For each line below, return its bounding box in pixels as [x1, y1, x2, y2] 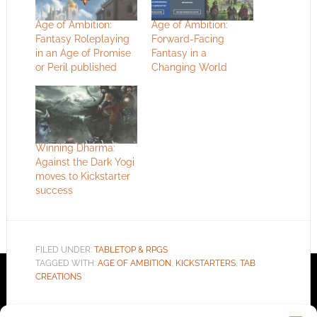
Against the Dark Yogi [35, 156, 134, 168]
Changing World [151, 62, 227, 74]
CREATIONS [35, 272, 81, 282]
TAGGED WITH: [35, 258, 98, 269]
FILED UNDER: [35, 245, 94, 255]
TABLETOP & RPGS [93, 245, 168, 255]
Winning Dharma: [35, 142, 115, 154]
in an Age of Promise [35, 47, 131, 59]
